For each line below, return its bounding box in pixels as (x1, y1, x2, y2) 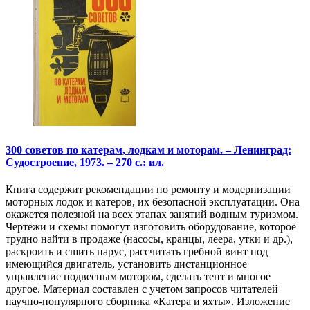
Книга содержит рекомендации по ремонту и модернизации (6, 183, 291, 195)
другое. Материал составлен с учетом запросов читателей (6, 282, 278, 295)
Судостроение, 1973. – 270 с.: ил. (6, 156, 164, 168)
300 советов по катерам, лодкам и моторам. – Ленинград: (6, 143, 291, 156)
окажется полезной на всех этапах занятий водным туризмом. (6, 208, 298, 220)
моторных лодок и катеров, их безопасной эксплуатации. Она (6, 195, 300, 208)
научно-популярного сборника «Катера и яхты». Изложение (6, 295, 290, 307)
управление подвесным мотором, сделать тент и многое (6, 270, 271, 282)
